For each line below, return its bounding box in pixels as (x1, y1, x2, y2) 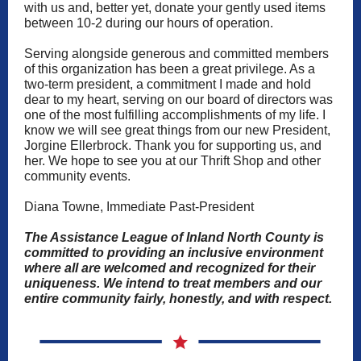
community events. (24, 169, 134, 183)
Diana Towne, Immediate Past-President (24, 200, 254, 214)
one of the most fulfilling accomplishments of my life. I (24, 108, 326, 122)
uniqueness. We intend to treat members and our (24, 276, 322, 290)
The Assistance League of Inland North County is (24, 230, 324, 244)
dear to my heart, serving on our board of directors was (24, 93, 333, 106)
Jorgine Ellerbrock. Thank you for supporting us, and (24, 139, 322, 152)
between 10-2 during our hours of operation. (24, 16, 280, 30)
